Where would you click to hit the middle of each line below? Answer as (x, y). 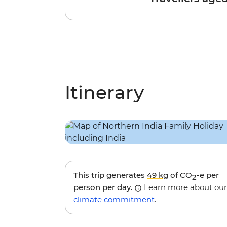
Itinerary (104, 92)
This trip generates (110, 175)
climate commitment (114, 200)
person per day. (104, 187)
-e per (208, 175)
